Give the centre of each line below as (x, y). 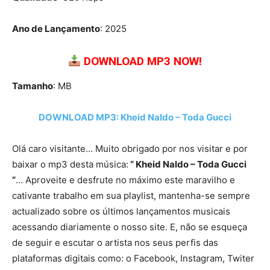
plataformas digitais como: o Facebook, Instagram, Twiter (133, 259)
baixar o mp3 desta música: (70, 165)
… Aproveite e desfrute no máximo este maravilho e (125, 180)
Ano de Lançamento (56, 29)
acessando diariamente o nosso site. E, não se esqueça (130, 227)
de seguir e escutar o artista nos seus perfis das (115, 243)
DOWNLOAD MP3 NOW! (143, 61)
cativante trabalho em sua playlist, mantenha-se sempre (131, 196)
